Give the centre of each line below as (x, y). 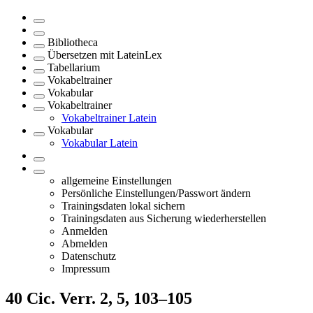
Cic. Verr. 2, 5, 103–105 (107, 298)
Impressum (86, 269)
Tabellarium (74, 67)
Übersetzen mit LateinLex (105, 55)
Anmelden (85, 231)
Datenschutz (89, 256)
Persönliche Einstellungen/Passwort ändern (156, 193)
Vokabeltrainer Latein (109, 118)
